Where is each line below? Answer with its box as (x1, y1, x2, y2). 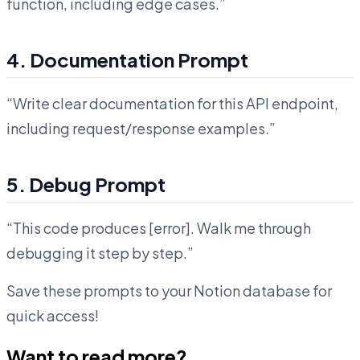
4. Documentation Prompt (6, 47, 248, 72)
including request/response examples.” (6, 118, 276, 137)
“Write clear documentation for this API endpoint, (6, 93, 338, 112)
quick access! (6, 305, 99, 325)
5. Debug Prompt (6, 171, 166, 196)
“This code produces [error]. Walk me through (6, 218, 311, 237)
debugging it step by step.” (6, 243, 194, 262)
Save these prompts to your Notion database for (6, 280, 332, 300)
